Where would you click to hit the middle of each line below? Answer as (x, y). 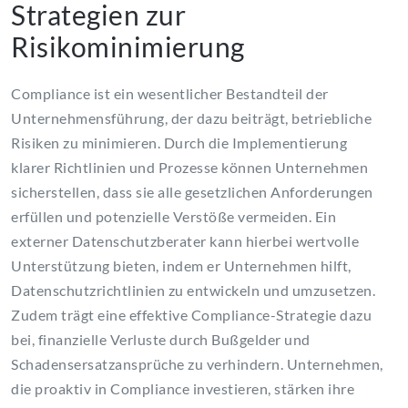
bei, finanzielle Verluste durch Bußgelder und (161, 339)
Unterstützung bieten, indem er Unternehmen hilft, (181, 265)
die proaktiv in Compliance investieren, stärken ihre (183, 388)
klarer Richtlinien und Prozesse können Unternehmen (189, 167)
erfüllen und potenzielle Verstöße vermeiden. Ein (173, 216)
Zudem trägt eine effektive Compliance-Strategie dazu (191, 314)
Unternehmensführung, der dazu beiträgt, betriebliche (191, 117)
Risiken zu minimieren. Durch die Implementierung (179, 142)
